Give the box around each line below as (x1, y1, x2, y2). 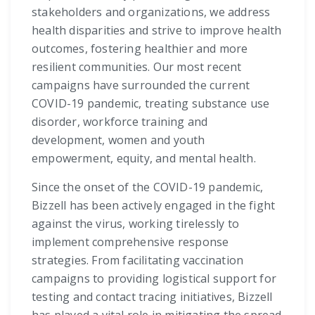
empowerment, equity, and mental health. (32, 150, 256, 167)
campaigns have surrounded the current (32, 77, 250, 94)
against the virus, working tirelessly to (32, 216, 239, 232)
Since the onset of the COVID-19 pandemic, (32, 179, 264, 195)
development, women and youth (32, 132, 205, 148)
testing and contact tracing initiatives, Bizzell (32, 289, 273, 305)
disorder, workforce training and (32, 114, 208, 130)
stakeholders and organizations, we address (32, 4, 271, 20)
